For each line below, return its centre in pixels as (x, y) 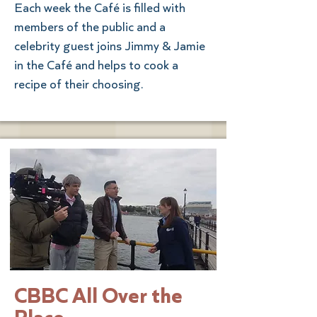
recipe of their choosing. (79, 84)
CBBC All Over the (98, 295)
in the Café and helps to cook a (96, 65)
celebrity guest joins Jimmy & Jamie (110, 46)
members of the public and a (90, 27)
